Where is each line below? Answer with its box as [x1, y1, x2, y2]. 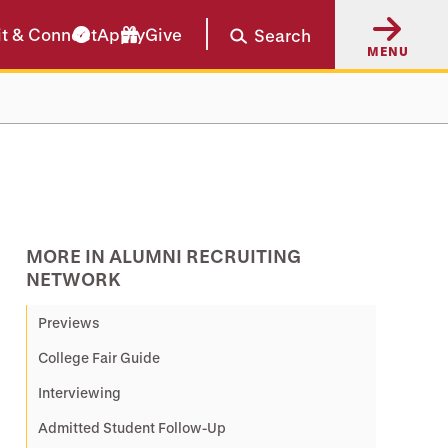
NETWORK [26, 269, 121, 289]
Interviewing [38, 384, 121, 401]
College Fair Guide [38, 349, 160, 366]
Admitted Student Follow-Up [38, 419, 226, 436]
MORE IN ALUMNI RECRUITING [26, 246, 301, 266]
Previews [38, 314, 100, 331]
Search [254, 25, 311, 45]
